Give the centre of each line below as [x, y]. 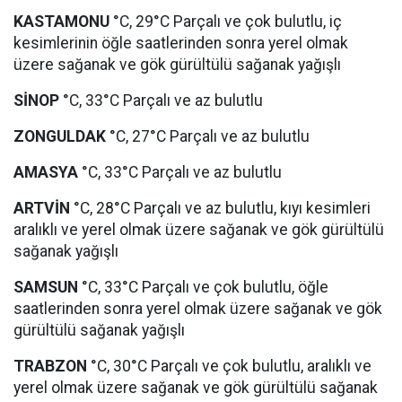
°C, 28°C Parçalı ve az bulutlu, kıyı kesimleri [220, 208]
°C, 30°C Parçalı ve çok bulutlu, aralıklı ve [229, 366]
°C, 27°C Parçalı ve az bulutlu [208, 136]
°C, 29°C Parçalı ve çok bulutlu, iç [226, 22]
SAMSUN [46, 287]
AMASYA [46, 172]
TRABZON [50, 366]
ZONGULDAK [60, 136]
